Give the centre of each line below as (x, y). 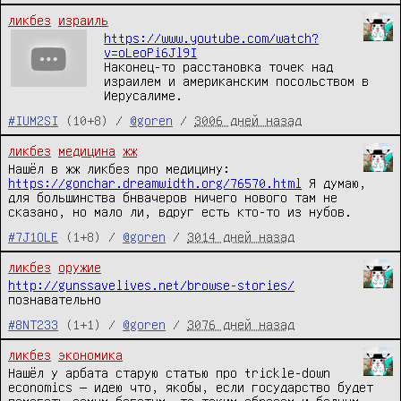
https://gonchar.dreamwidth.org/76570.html (155, 183)
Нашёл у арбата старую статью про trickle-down (169, 373)
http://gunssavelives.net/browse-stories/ (151, 285)
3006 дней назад (248, 120)
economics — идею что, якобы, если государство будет (191, 387)
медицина (87, 151)
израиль (83, 20)
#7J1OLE (33, 237)
